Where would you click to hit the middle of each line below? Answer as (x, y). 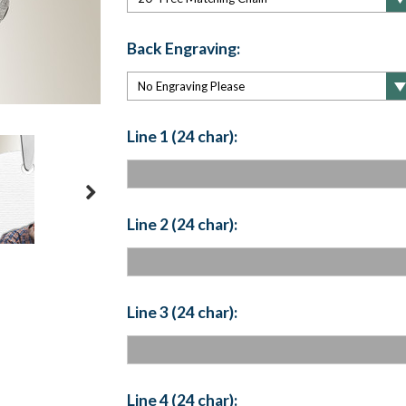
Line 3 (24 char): (182, 312)
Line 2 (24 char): (182, 224)
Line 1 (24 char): (182, 136)
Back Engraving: (183, 48)
